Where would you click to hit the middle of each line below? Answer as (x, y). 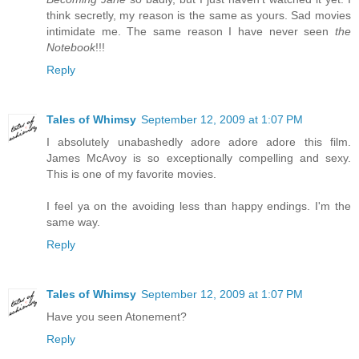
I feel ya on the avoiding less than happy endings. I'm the (199, 206)
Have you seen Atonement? (117, 317)
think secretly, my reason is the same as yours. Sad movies (199, 16)
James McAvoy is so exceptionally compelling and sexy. (199, 158)
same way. (73, 222)
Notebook (71, 48)
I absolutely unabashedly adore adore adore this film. (199, 142)
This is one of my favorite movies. (131, 174)
